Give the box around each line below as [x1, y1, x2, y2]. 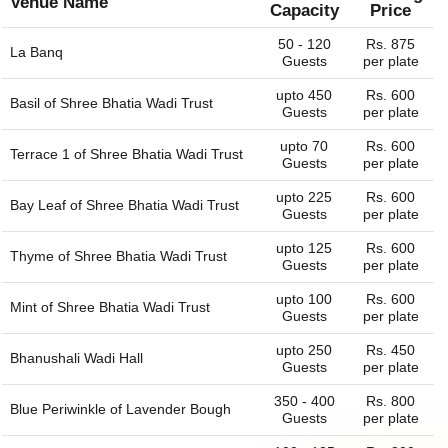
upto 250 [276, 342, 332, 359]
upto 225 [276, 189, 332, 206]
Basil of [10, 95, 60, 112]
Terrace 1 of [10, 146, 90, 163]
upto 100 [276, 291, 332, 308]
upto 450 [276, 87, 332, 104]
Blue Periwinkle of [10, 401, 126, 418]
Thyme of [10, 248, 74, 265]
